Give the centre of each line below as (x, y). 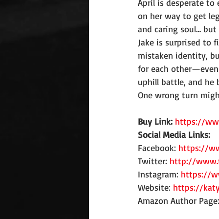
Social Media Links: (174, 134)
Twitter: (154, 161)
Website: (155, 187)
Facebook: (158, 148)
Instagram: (159, 174)
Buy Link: (156, 121)
